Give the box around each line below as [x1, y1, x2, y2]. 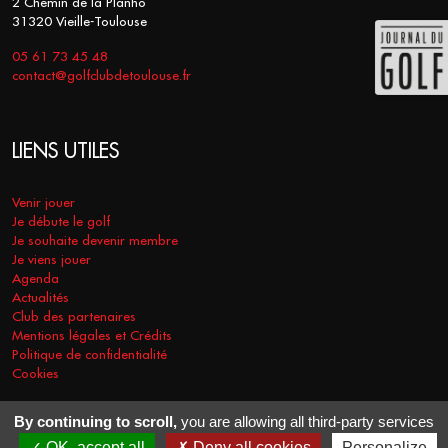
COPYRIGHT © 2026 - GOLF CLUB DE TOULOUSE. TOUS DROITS [24, 429, 424, 444]
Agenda [12, 270, 59, 288]
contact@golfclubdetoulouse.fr [12, 67, 191, 85]
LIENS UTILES [12, 138, 119, 164]
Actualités [12, 289, 69, 307]
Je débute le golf [12, 213, 110, 231]
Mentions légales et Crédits [12, 327, 172, 345]
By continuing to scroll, [14, 413, 177, 430]
